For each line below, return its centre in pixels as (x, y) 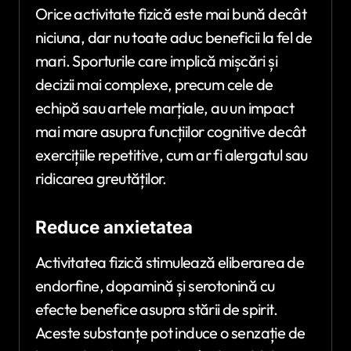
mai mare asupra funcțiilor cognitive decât (171, 131)
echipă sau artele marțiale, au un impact (165, 107)
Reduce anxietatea (114, 226)
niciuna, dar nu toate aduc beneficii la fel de (174, 37)
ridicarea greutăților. (101, 178)
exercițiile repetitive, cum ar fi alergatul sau (172, 154)
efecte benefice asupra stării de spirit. (156, 309)
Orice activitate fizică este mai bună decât (171, 13)
